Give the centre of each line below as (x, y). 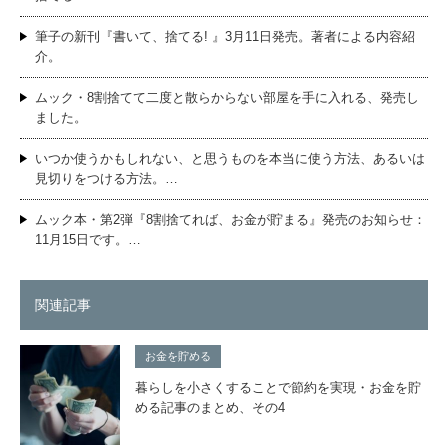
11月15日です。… (88, 239)
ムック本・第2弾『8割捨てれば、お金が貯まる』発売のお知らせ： (230, 219)
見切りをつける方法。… (106, 178)
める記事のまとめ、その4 (210, 407)
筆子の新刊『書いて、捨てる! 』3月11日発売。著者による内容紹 (225, 36)
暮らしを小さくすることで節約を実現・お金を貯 (278, 387)
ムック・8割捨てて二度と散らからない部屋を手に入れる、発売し (227, 97)
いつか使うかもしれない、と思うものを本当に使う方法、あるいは (230, 158)
